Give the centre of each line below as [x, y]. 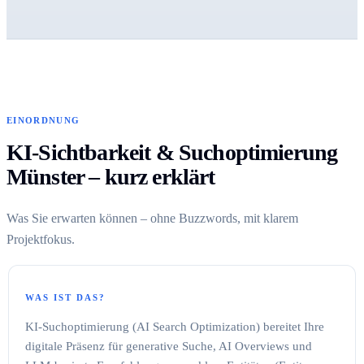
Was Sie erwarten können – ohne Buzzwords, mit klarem [152, 218]
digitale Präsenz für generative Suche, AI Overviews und [169, 346]
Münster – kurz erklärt [111, 176]
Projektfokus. [41, 239]
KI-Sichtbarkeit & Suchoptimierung [172, 152]
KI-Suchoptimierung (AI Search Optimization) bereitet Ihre [175, 326]
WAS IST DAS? [65, 297]
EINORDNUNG [43, 120]
